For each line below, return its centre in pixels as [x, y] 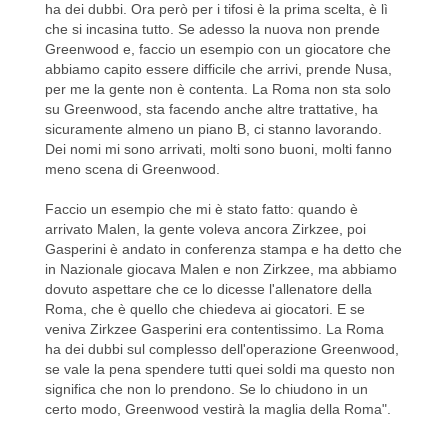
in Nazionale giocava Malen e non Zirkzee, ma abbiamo [221, 269]
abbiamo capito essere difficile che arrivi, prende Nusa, [218, 69]
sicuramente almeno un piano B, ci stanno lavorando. [213, 129]
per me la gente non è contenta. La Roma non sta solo [218, 89]
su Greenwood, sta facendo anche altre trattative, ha [211, 109]
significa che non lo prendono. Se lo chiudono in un [206, 389]
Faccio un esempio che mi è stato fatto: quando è [201, 209]
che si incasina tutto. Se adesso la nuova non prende [212, 29]
